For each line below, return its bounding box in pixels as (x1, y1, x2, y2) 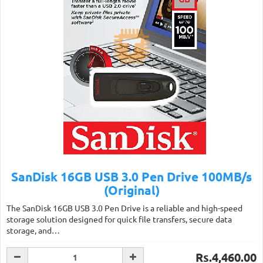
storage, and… (6, 225, 60, 235)
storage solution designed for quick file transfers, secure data (6, 214, 232, 224)
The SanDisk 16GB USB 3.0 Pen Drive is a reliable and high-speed (6, 203, 242, 213)
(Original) (103, 182, 160, 198)
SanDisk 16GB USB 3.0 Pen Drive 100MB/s (11, 168, 252, 184)
